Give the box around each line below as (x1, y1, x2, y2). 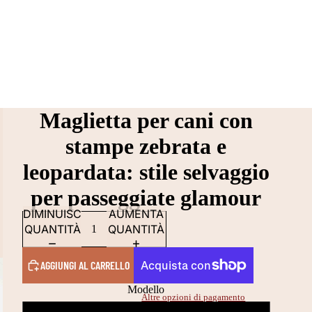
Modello (127, 283, 165, 295)
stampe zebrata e (65, 134, 227, 159)
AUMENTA (109, 207, 164, 221)
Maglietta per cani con (39, 108, 253, 133)
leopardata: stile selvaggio (22, 159, 270, 185)
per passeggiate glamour (31, 185, 262, 210)
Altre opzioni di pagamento (141, 292, 246, 303)
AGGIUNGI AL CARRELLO (40, 258, 130, 272)
